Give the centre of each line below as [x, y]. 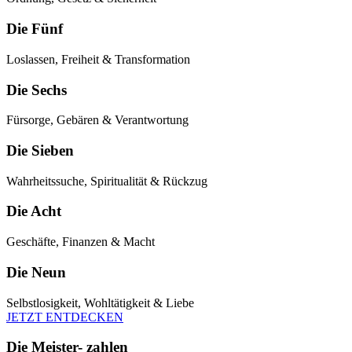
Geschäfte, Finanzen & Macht [81, 242]
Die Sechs [37, 90]
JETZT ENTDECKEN [65, 317]
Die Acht [34, 211]
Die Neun [36, 272]
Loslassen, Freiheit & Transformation [98, 59]
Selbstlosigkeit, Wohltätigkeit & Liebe [100, 302]
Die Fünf [35, 29]
